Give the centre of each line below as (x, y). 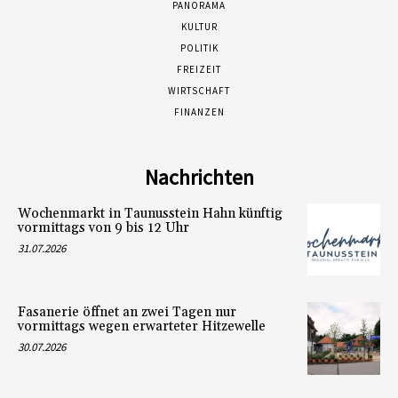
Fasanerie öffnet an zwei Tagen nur (127, 313)
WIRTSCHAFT (199, 90)
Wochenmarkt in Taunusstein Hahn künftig (150, 213)
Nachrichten (199, 177)
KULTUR (199, 26)
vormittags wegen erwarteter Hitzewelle (142, 327)
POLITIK (199, 48)
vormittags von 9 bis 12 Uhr (103, 227)
